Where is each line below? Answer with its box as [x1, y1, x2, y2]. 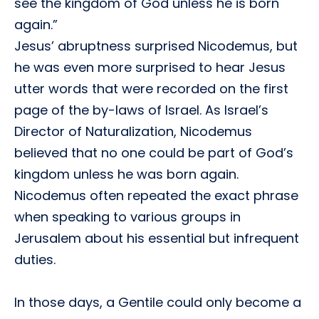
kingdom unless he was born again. [14, 165, 239, 183]
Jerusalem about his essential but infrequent [14, 229, 299, 247]
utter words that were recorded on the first [14, 80, 288, 98]
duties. [14, 251, 56, 268]
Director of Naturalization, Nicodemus [14, 122, 252, 140]
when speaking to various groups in [14, 208, 241, 226]
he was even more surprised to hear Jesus [14, 58, 286, 76]
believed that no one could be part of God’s [14, 144, 293, 162]
